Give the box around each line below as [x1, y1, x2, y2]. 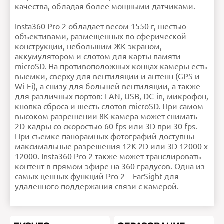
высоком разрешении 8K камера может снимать [15, 112, 197, 121]
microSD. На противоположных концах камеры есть [15, 62, 207, 71]
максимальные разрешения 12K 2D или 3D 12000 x [15, 142, 208, 151]
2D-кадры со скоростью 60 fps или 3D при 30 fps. [15, 122, 197, 131]
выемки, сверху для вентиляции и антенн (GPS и [15, 72, 200, 81]
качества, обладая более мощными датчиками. [15, 2, 195, 11]
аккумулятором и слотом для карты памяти [15, 52, 181, 61]
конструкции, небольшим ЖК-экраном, [15, 42, 162, 51]
